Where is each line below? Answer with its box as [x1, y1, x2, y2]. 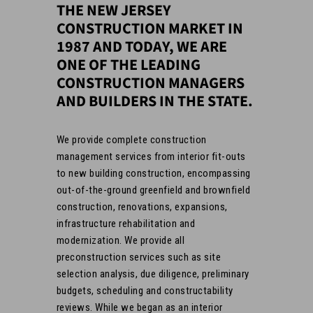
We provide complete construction [56, 133, 207, 146]
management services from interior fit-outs [56, 150, 246, 163]
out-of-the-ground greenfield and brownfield [56, 184, 251, 196]
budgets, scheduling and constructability [56, 284, 233, 297]
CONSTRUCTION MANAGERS [56, 72, 245, 94]
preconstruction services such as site [56, 251, 221, 263]
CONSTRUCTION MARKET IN [56, 17, 243, 40]
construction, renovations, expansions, [56, 201, 228, 213]
